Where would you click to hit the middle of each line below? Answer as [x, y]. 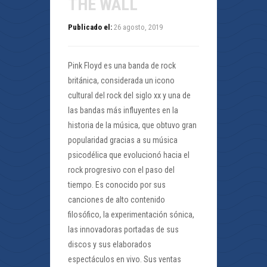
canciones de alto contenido [117, 200]
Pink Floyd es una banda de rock [122, 66]
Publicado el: [90, 27]
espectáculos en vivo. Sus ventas [125, 260]
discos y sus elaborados [110, 245]
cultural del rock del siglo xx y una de [129, 96]
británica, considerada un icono [121, 81]
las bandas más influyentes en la [123, 111]
